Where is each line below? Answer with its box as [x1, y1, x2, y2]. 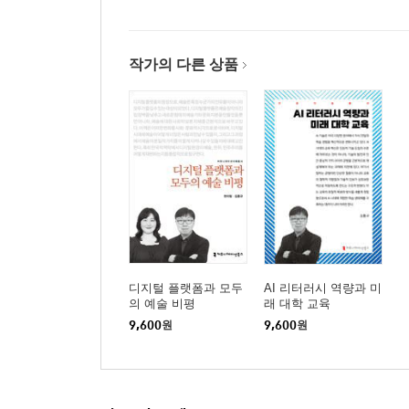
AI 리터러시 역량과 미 [264, 280, 382, 295]
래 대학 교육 [264, 296, 330, 310]
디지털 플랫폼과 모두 [129, 280, 243, 295]
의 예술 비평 [129, 296, 195, 310]
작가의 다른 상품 [129, 56, 238, 72]
